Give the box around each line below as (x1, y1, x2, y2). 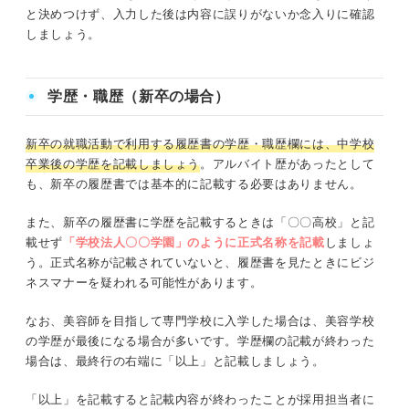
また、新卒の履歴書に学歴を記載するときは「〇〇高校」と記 (26, 215, 375, 230)
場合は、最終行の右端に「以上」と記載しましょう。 (26, 354, 325, 369)
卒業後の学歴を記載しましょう (26, 157, 201, 172)
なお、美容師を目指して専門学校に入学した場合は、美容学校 (26, 314, 375, 329)
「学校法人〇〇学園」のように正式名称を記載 (62, 236, 325, 250)
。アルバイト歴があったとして (200, 157, 375, 172)
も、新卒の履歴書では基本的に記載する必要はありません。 (26, 177, 362, 192)
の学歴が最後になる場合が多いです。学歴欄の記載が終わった (26, 334, 375, 349)
